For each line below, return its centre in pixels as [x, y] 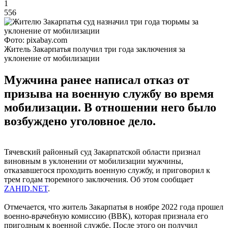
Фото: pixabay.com [36, 40]
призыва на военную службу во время [109, 93]
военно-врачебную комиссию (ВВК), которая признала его [106, 216]
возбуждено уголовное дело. [80, 121]
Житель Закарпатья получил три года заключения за [95, 49]
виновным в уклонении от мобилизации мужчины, [94, 161]
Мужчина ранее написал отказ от [97, 80]
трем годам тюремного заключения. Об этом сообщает [99, 179]
